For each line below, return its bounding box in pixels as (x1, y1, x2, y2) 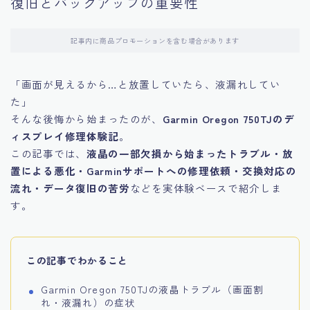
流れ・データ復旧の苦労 (10, 181, 130, 196)
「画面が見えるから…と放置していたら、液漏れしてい (10, 77, 281, 92)
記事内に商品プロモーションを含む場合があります (71, 35, 239, 46)
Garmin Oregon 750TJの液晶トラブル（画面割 (40, 282, 264, 297)
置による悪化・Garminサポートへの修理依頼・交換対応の (10, 163, 297, 179)
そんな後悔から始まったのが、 (10, 111, 163, 127)
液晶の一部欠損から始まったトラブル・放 (86, 146, 293, 161)
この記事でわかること (26, 253, 128, 268)
